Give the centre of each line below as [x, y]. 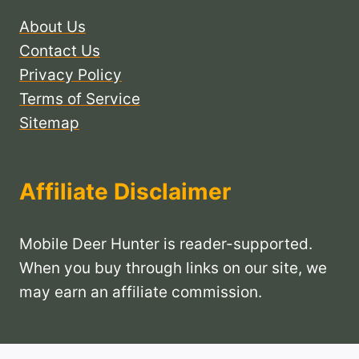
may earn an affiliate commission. [141, 292]
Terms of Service [80, 99]
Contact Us [60, 51]
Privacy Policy [71, 75]
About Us [52, 27]
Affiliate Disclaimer [125, 192]
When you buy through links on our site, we [173, 268]
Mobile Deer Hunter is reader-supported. [166, 244]
